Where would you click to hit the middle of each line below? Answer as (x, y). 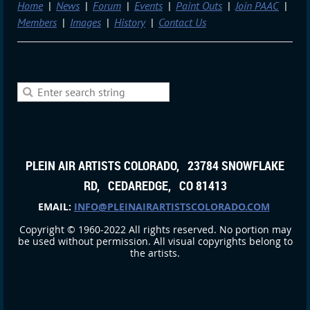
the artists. (155, 253)
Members (37, 22)
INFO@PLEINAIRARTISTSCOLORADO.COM (172, 206)
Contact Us (182, 22)
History (130, 22)
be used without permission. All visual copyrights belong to (155, 241)
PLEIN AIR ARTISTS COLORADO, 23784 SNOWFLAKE (155, 165)
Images (85, 22)
